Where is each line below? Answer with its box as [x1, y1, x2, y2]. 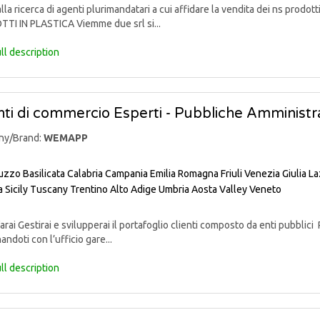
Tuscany [30, 183, 68, 195]
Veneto [249, 183, 281, 195]
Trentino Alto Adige [70, 183, 156, 195]
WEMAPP [44, 132, 88, 144]
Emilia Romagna [150, 168, 219, 180]
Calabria [67, 168, 103, 180]
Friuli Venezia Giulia [221, 168, 306, 180]
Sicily [5, 183, 28, 195]
